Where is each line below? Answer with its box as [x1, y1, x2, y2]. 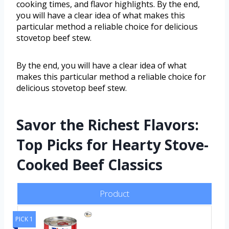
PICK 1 [15, 214, 33, 223]
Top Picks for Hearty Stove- [16, 134, 209, 154]
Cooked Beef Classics [16, 154, 163, 174]
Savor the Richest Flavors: [16, 114, 199, 134]
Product [100, 187, 129, 199]
